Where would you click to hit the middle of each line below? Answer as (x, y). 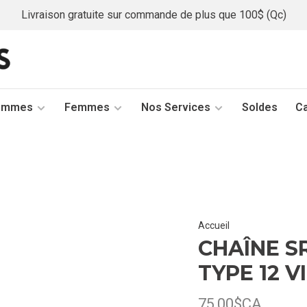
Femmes (87, 107)
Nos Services (176, 107)
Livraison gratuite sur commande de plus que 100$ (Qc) (153, 15)
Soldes (260, 107)
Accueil (214, 225)
